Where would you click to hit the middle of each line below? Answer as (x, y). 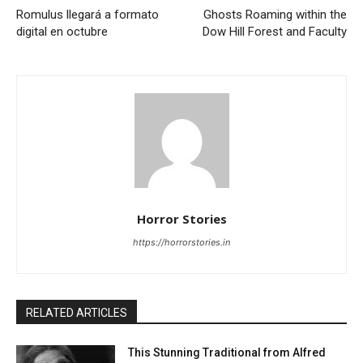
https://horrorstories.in (181, 242)
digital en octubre (62, 31)
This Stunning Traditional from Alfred (227, 352)
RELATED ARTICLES (77, 312)
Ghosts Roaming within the (275, 14)
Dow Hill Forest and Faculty (274, 31)
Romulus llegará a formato (88, 14)
